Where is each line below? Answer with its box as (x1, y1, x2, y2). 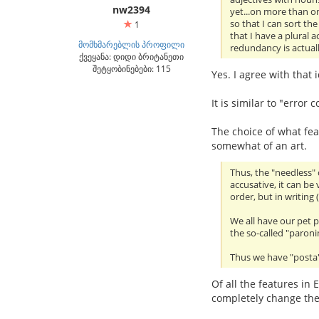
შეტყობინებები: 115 (92, 63, 171, 74)
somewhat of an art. (211, 138, 307, 152)
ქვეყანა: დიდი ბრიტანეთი (79, 51, 184, 62)
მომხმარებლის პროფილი (78, 38, 184, 50)
